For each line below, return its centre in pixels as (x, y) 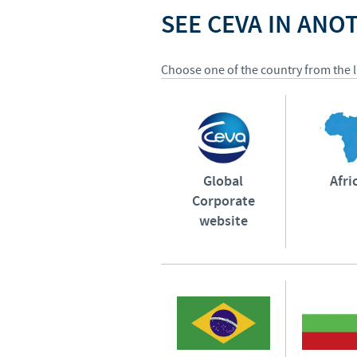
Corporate (223, 201)
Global (224, 181)
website (223, 221)
